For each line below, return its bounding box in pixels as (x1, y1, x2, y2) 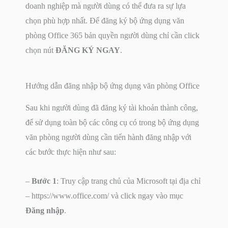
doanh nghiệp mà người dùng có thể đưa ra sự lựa (25, 1, 186, 10)
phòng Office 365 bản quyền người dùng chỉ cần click (25, 31, 199, 40)
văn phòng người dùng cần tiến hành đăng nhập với (25, 132, 191, 141)
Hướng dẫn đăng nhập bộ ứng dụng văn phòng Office (25, 81, 199, 90)
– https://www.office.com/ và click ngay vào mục (25, 191, 183, 200)
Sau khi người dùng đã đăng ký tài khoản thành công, (25, 103, 198, 112)
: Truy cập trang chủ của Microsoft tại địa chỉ (56, 176, 201, 185)
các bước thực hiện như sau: (25, 147, 116, 156)
